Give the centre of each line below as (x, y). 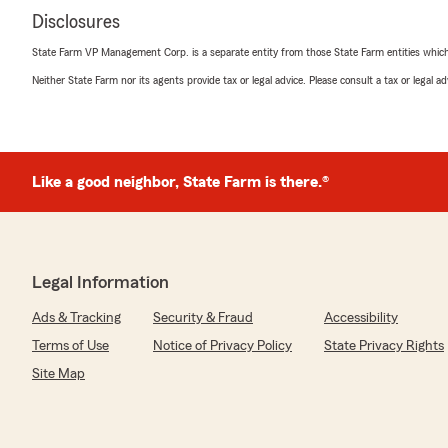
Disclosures (76, 22)
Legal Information (100, 282)
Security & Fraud (203, 318)
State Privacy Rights (384, 346)
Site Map (58, 374)
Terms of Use (70, 346)
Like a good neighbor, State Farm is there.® (180, 182)
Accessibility (361, 318)
